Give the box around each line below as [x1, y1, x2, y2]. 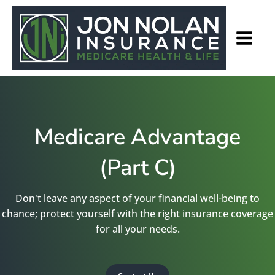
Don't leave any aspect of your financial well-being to [15, 192, 260, 206]
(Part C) [99, 153, 176, 184]
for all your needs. [95, 222, 180, 236]
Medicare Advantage [34, 122, 241, 153]
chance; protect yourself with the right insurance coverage [2, 207, 273, 221]
